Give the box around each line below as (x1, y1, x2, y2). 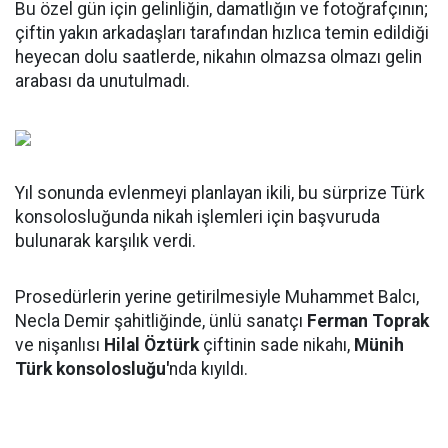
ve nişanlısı (15, 335, 104, 355)
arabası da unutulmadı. (15, 71, 190, 91)
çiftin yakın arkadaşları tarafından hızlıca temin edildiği (15, 23, 429, 43)
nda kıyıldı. (169, 359, 252, 379)
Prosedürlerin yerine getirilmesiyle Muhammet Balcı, (15, 287, 419, 307)
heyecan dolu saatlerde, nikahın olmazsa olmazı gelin (15, 47, 422, 67)
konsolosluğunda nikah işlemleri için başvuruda (15, 207, 380, 227)
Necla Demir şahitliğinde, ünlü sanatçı (15, 311, 307, 331)
